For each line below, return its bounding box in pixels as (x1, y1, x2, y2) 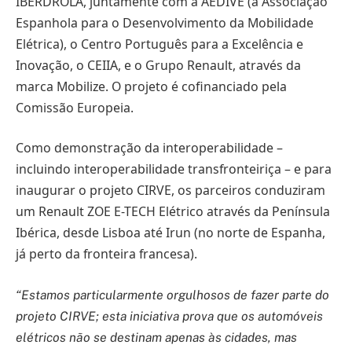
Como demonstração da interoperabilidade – (16, 139, 283, 157)
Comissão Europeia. (16, 98, 134, 116)
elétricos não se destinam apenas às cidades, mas (16, 329, 297, 345)
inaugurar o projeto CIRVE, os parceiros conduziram (16, 181, 325, 200)
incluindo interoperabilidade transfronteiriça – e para (16, 160, 332, 178)
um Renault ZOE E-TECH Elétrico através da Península (16, 203, 330, 221)
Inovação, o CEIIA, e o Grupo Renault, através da (16, 56, 301, 74)
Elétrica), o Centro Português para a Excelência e (16, 35, 303, 53)
